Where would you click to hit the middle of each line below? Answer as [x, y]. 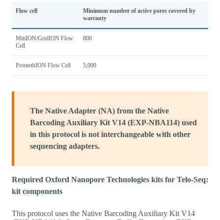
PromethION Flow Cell [43, 65]
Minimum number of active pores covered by [139, 11]
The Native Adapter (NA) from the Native [99, 110]
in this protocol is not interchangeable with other [110, 134]
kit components [37, 191]
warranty [95, 18]
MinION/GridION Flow [44, 38]
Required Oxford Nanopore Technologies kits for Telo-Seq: [110, 179]
